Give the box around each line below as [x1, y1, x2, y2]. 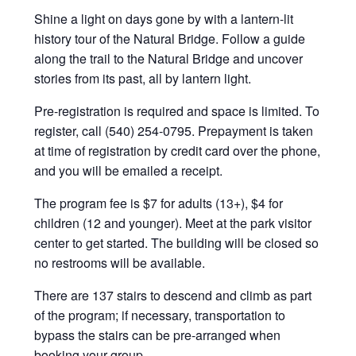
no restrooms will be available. [33, 253, 205, 273]
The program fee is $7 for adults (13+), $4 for [33, 194, 283, 213]
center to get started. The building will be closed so [33, 234, 319, 253]
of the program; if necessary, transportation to [33, 306, 285, 325]
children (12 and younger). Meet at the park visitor [33, 214, 311, 233]
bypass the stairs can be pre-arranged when [33, 326, 281, 345]
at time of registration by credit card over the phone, [33, 141, 320, 161]
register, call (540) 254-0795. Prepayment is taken [33, 122, 313, 141]
